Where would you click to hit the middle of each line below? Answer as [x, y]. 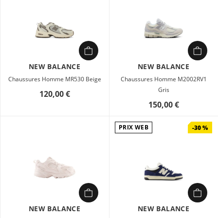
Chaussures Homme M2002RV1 [163, 79]
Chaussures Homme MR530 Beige [54, 79]
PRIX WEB [134, 127]
